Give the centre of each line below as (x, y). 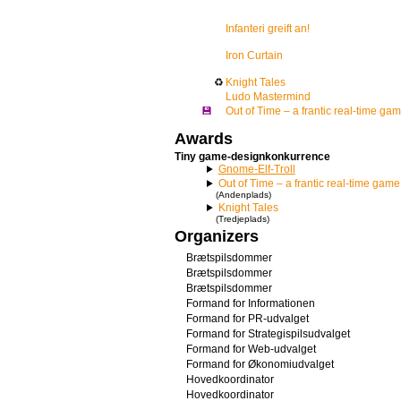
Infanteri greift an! (268, 29)
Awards (204, 139)
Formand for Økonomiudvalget (260, 364)
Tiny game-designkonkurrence (252, 157)
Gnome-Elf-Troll (256, 169)
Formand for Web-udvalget (251, 349)
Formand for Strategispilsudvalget (268, 334)
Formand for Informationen (251, 303)
